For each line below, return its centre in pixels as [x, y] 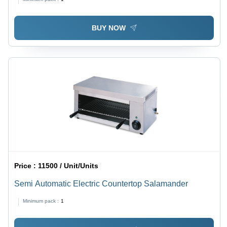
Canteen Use [38, 6]
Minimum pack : [41, 201]
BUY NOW [108, 28]
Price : [26, 166]
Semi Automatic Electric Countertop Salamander [101, 184]
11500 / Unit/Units [68, 166]
